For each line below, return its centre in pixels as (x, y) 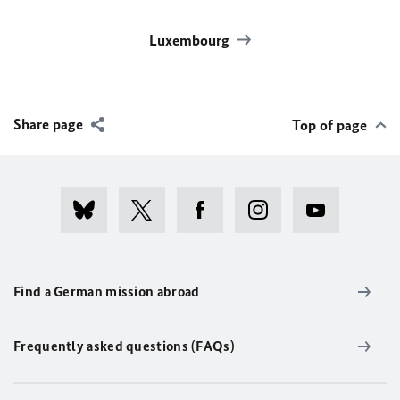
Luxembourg (191, 40)
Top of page (329, 125)
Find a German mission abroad (107, 292)
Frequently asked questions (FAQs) (124, 346)
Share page (48, 124)
